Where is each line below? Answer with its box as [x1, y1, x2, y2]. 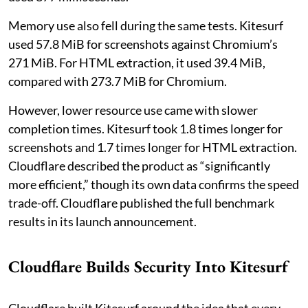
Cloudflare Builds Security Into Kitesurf [8, 256, 288, 278]
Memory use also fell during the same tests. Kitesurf [8, 18, 283, 34]
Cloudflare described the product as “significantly [8, 158, 270, 174]
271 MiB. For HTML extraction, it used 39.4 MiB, [8, 55, 265, 71]
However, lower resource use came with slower [8, 102, 258, 118]
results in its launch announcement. [8, 214, 197, 230]
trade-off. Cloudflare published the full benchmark [8, 195, 274, 211]
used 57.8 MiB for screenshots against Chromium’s [8, 36, 278, 52]
